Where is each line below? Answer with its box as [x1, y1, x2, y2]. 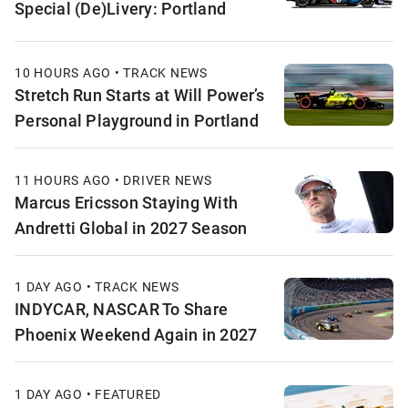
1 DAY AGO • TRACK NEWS [15, 278, 179, 296]
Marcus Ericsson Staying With [15, 190, 238, 213]
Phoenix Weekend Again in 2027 [15, 323, 258, 346]
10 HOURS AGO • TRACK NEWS [15, 64, 208, 82]
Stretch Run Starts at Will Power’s [15, 84, 265, 107]
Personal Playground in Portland [15, 109, 259, 132]
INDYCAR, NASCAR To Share [15, 298, 228, 321]
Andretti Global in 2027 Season [15, 216, 248, 239]
